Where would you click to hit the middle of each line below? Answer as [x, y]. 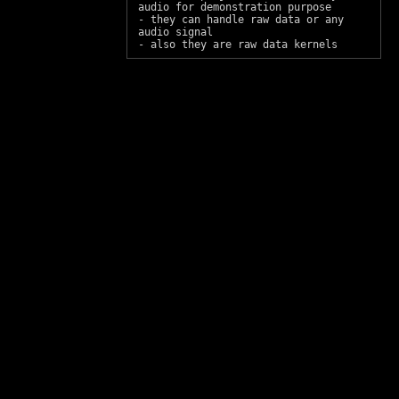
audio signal [175, 32]
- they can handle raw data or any [241, 20]
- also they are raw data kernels [238, 45]
